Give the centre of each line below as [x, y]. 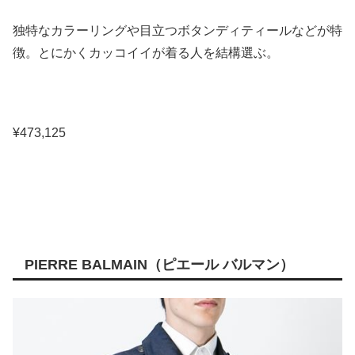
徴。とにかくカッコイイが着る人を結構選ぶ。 [146, 53]
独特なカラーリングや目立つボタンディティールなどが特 [177, 31]
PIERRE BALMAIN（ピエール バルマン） [159, 264]
